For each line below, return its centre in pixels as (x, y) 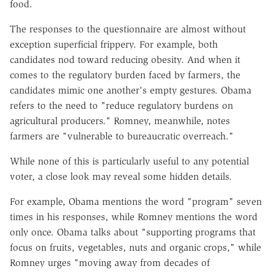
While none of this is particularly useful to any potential (129, 161)
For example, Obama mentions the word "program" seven (136, 201)
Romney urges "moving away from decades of (110, 262)
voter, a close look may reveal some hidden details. (121, 176)
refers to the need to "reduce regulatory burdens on (121, 105)
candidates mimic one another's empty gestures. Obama (131, 90)
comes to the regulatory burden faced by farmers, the (125, 75)
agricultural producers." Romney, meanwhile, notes (120, 120)
